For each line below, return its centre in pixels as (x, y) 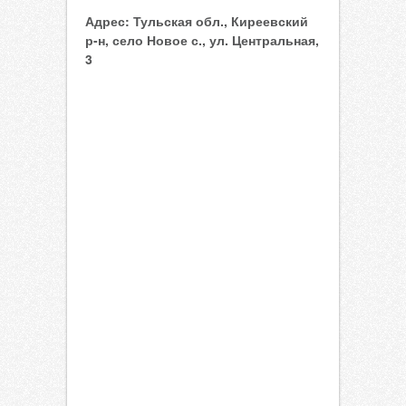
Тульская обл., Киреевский (219, 21)
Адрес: (107, 21)
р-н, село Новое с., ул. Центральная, (202, 40)
